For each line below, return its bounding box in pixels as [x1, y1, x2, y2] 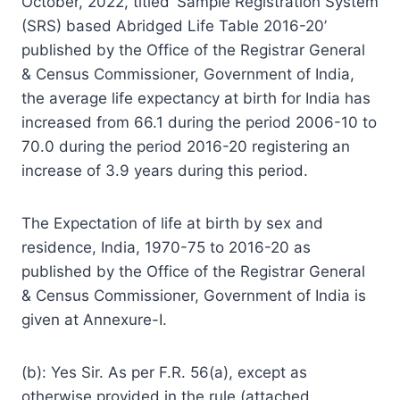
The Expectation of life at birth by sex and [21, 213, 323, 232]
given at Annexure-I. [21, 310, 167, 329]
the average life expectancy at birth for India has [21, 88, 371, 107]
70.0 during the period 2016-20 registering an [21, 137, 350, 155]
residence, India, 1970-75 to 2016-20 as [21, 237, 311, 256]
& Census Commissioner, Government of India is [21, 286, 366, 304]
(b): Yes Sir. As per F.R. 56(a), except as [21, 362, 307, 381]
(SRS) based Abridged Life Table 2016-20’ [21, 16, 327, 35]
